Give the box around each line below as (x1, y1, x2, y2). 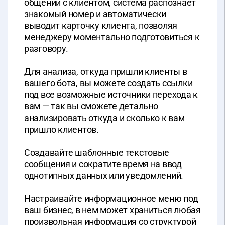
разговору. (24, 43, 68, 54)
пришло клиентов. (24, 124, 99, 135)
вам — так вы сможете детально (24, 101, 158, 112)
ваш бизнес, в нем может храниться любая (24, 205, 201, 216)
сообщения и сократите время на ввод (24, 159, 182, 170)
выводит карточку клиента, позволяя (24, 20, 178, 31)
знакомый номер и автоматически (24, 9, 167, 20)
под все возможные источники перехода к (24, 89, 198, 100)
